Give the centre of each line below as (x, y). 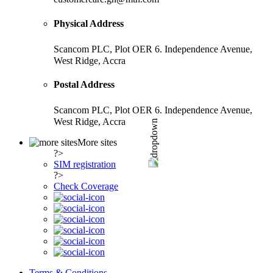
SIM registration (85, 165)
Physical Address (89, 23)
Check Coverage (86, 186)
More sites (97, 143)
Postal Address (84, 85)
